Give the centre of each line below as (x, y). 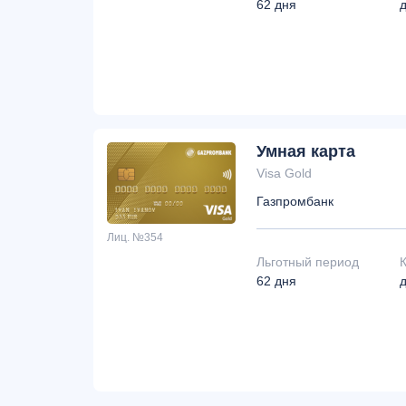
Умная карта (306, 151)
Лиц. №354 (135, 237)
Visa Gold (284, 173)
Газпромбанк (295, 201)
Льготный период (308, 262)
